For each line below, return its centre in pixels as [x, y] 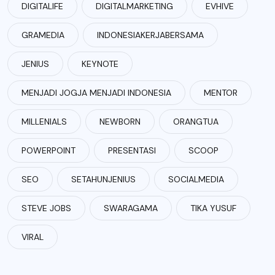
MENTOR [221, 93]
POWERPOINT [48, 150]
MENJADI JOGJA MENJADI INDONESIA [96, 93]
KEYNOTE [100, 64]
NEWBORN [120, 122]
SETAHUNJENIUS [103, 179]
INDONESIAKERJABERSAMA [150, 35]
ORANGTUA [196, 122]
